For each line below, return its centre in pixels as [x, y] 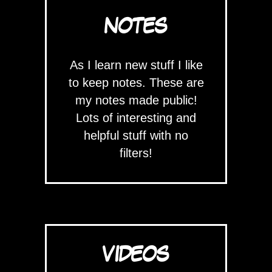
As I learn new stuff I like [136, 65]
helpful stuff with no [136, 136]
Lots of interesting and [136, 118]
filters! [136, 153]
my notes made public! [136, 100]
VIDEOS [136, 256]
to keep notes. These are [136, 83]
